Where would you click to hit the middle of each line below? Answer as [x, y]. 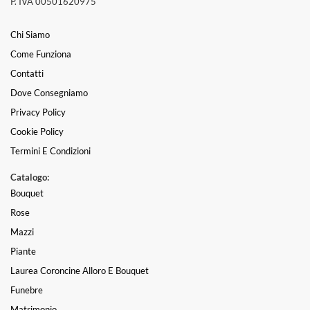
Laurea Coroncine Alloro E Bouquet [80, 270]
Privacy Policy [38, 112]
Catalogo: [30, 177]
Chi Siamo [30, 34]
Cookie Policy [37, 131]
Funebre [27, 290]
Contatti [27, 73]
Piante [23, 251]
